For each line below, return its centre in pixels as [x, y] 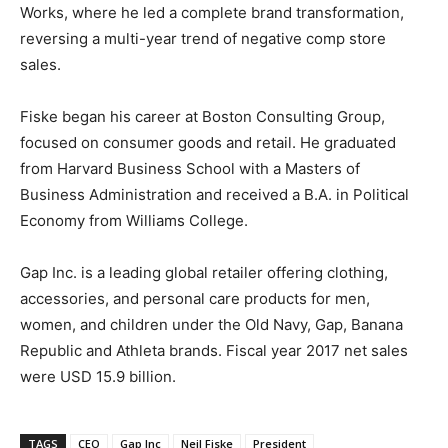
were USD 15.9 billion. [98, 376]
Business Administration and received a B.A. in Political [214, 194]
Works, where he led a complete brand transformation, [212, 12]
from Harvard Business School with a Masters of [190, 168]
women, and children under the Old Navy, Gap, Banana [211, 324]
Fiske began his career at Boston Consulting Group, [202, 116]
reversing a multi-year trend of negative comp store [203, 38]
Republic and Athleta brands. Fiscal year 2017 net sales [214, 350]
